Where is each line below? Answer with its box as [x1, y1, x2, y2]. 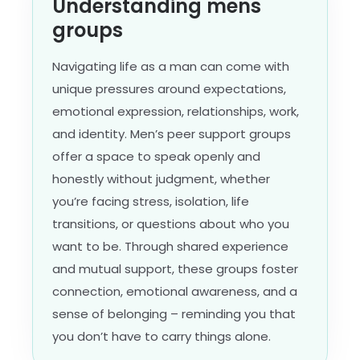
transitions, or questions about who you [52, 215, 289, 232]
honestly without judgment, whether [52, 170, 270, 187]
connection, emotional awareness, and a [52, 283, 297, 300]
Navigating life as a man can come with [52, 58, 289, 75]
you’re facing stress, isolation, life [52, 193, 249, 210]
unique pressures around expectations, [52, 80, 286, 97]
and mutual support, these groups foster [52, 260, 298, 277]
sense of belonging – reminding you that [52, 305, 296, 322]
